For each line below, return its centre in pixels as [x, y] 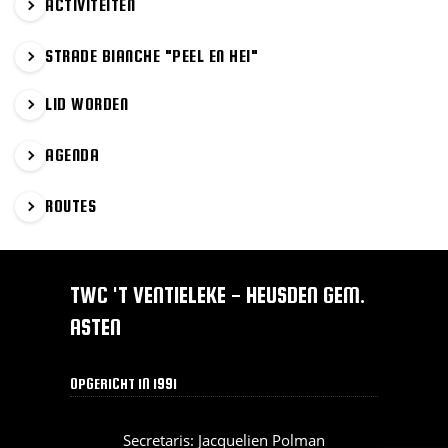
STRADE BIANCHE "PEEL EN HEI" [152, 56]
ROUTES [71, 206]
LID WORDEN [87, 104]
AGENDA [72, 155]
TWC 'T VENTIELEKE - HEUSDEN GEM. [217, 296]
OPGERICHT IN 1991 [123, 384]
